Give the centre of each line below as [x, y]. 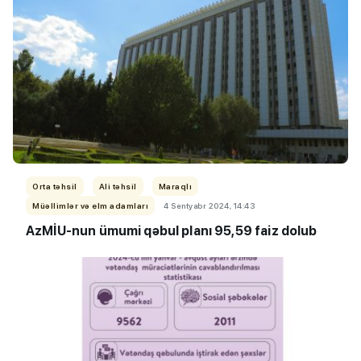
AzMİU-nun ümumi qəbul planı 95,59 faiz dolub [172, 230]
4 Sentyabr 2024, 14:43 [209, 205]
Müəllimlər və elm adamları [90, 205]
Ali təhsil [118, 186]
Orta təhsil [55, 186]
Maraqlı [175, 186]
